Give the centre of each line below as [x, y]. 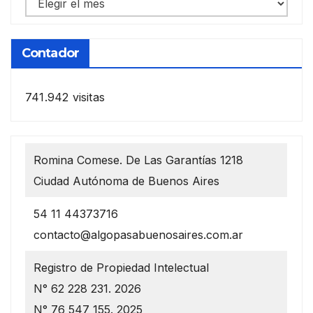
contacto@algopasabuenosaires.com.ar [139, 235]
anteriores [51, 21]
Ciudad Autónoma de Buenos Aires [127, 181]
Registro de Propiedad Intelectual [122, 268]
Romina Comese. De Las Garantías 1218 [139, 160]
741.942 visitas [65, 97]
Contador [50, 53]
